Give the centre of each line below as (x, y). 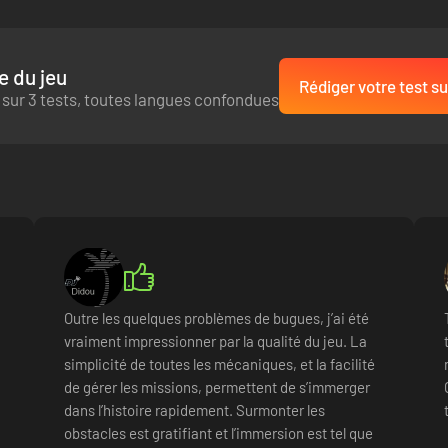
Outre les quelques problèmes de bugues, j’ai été (216, 318)
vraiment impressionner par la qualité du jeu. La (215, 341)
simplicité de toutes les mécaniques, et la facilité (219, 364)
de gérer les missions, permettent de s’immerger (217, 387)
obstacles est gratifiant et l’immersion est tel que (218, 433)
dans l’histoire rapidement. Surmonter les (194, 410)
